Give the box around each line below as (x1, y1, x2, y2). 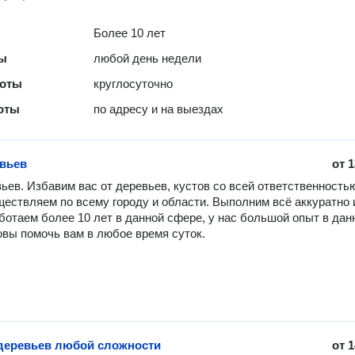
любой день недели (94, 52, 202, 65)
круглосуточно (94, 77, 174, 90)
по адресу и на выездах (94, 102, 224, 116)
